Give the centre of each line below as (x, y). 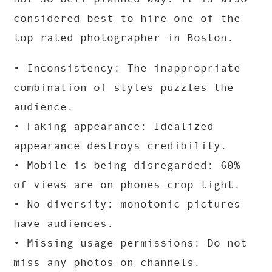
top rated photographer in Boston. (124, 38)
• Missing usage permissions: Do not (131, 243)
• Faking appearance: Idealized (114, 127)
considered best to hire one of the (127, 19)
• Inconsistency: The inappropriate (127, 68)
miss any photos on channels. (107, 263)
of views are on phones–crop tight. (127, 185)
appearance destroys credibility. (121, 146)
